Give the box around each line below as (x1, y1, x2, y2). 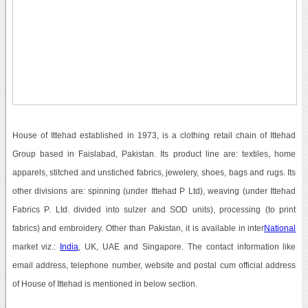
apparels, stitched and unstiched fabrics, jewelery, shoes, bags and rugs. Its (12, 168, 296, 177)
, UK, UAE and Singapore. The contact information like (78, 242, 296, 251)
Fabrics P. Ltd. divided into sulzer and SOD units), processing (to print (12, 205, 296, 214)
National (264, 223, 296, 232)
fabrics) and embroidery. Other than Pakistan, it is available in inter (12, 223, 265, 232)
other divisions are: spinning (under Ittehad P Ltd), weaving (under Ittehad (12, 186, 296, 195)
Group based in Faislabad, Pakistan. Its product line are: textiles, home (12, 149, 296, 158)
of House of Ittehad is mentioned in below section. (12, 279, 197, 288)
